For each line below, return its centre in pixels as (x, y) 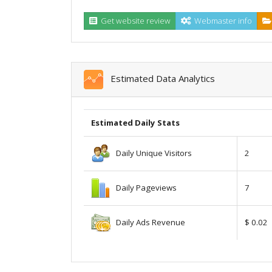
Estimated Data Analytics (159, 78)
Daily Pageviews (144, 187)
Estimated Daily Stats (135, 122)
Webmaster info (221, 20)
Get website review (134, 20)
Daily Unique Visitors (151, 153)
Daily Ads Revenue (148, 222)
